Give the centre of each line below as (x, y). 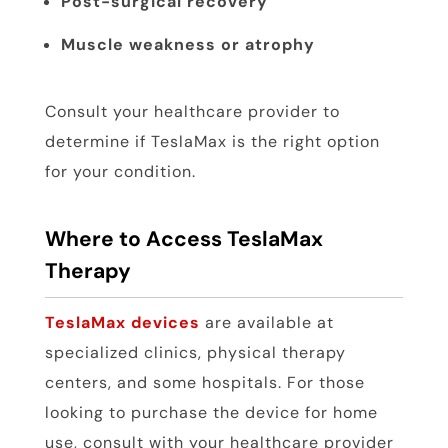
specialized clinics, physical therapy (195, 353)
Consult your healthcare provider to (192, 112)
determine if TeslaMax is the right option (212, 142)
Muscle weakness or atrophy (187, 45)
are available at (266, 323)
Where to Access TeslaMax (183, 239)
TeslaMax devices (122, 323)
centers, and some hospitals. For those (204, 383)
